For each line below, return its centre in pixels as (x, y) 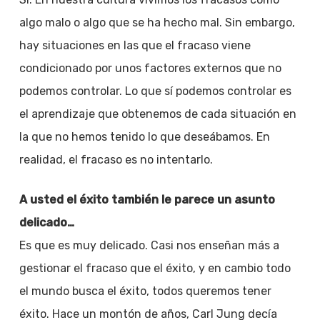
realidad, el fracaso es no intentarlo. (116, 160)
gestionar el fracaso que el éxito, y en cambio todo (155, 268)
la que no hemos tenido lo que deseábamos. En (144, 137)
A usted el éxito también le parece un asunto (147, 200)
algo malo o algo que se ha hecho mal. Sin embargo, (157, 22)
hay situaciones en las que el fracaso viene (135, 45)
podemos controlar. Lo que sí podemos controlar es (155, 91)
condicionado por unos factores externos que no (150, 68)
